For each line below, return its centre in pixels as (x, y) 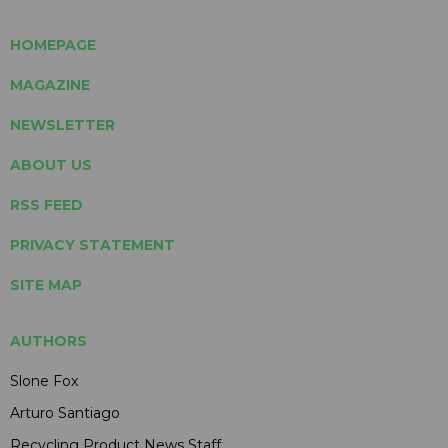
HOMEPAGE (53, 44)
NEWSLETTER (62, 124)
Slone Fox (44, 380)
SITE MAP (46, 284)
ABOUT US (51, 164)
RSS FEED (46, 204)
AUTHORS (48, 340)
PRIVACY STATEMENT (92, 244)
